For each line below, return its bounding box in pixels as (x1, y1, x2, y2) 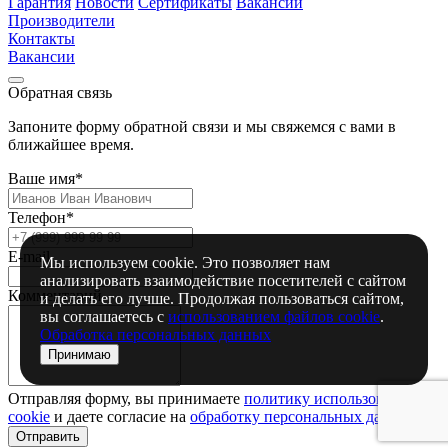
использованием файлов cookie (168, 308, 380, 325)
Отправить (16, 429, 80, 445)
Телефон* (8, 209, 74, 227)
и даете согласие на (50, 408, 190, 426)
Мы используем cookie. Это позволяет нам (40, 254, 330, 271)
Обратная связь (8, 84, 112, 102)
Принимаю (48, 347, 111, 362)
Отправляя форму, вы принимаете (8, 390, 244, 408)
